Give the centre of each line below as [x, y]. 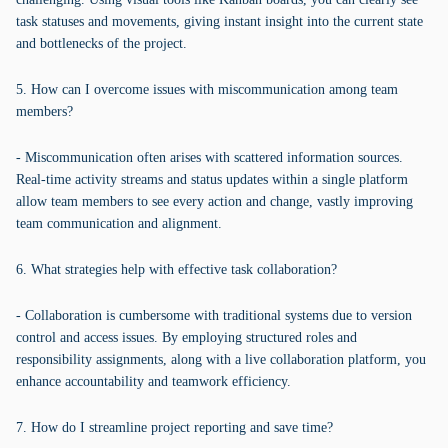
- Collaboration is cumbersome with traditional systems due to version [214, 315]
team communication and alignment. [119, 223]
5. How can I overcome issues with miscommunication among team [207, 89]
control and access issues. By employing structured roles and [186, 337]
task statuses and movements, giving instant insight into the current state [219, 21]
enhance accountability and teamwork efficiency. [153, 381]
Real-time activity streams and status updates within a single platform [212, 179]
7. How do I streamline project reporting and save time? [174, 427]
